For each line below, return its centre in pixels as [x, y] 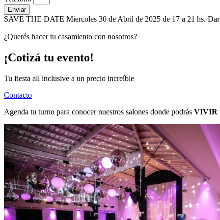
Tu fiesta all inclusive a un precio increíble [69, 79]
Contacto [18, 95]
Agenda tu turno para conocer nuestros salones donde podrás [99, 112]
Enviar [17, 10]
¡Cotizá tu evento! [49, 58]
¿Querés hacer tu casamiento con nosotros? [70, 37]
